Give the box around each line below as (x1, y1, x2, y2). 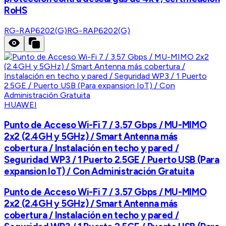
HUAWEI (4, 99, 37, 109)
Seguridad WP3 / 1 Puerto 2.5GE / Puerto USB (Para (4, 153, 219, 165)
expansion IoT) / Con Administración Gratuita (4, 165, 194, 177)
